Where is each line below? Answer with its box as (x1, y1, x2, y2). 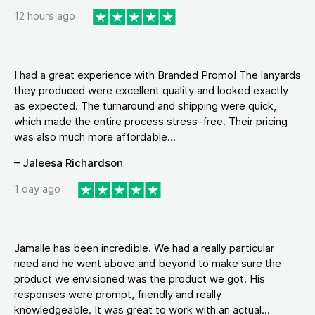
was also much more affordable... (14, 129, 176, 143)
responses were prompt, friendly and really (14, 287, 221, 301)
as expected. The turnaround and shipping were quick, (14, 98, 276, 112)
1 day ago (14, 182, 60, 196)
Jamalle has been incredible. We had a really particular (14, 240, 274, 255)
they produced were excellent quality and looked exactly (14, 83, 288, 97)
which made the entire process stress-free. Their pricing (14, 114, 288, 128)
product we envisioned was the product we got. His (14, 271, 265, 285)
